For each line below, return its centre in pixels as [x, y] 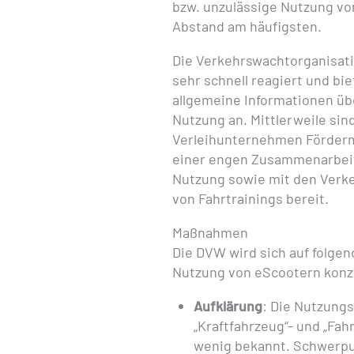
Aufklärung [228, 306]
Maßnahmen [210, 232]
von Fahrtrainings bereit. [250, 198]
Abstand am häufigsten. [247, 26]
